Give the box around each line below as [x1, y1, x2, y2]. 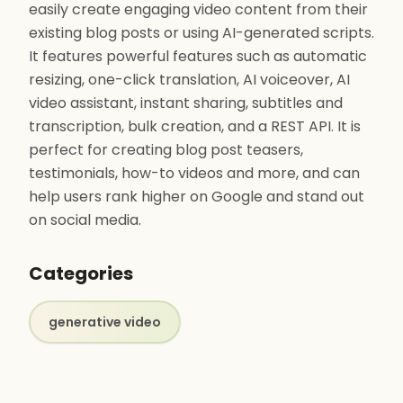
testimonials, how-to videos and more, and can [29, 163, 360, 184]
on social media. [29, 210, 141, 230]
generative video [49, 313, 161, 331]
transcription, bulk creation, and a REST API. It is [29, 116, 361, 137]
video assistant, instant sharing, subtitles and [29, 93, 343, 113]
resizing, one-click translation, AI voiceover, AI [29, 69, 350, 90]
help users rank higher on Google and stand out [29, 186, 364, 207]
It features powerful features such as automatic [29, 46, 367, 67]
